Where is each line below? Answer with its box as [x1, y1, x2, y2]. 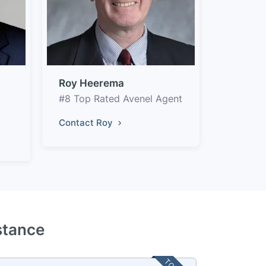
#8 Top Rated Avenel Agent [59, 92, 182, 104]
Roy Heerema [59, 77, 124, 89]
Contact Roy [59, 116, 115, 128]
